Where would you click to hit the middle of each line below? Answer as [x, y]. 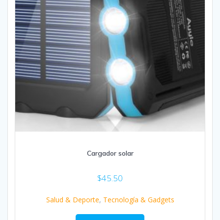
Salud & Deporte [72, 200]
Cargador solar [110, 153]
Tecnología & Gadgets [138, 200]
